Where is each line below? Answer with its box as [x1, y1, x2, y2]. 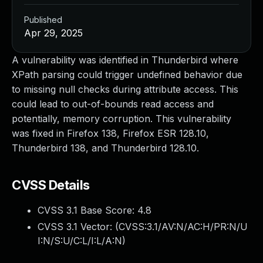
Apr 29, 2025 [24, 27, 83, 39]
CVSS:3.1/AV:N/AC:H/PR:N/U [119, 221, 248, 232]
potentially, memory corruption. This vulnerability [12, 113, 231, 124]
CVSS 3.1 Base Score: [38, 204, 137, 216]
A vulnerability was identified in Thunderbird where [12, 54, 238, 66]
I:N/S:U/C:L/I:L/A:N [38, 235, 122, 247]
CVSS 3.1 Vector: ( [38, 221, 119, 232]
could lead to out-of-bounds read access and [12, 98, 214, 110]
